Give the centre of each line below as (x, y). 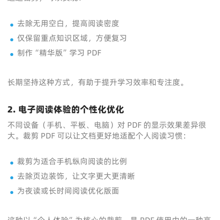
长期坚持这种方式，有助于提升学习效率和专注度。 (98, 82)
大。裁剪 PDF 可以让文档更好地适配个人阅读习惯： (99, 136)
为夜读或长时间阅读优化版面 (68, 191)
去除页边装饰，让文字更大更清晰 (76, 176)
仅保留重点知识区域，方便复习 (72, 38)
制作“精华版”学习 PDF (59, 53)
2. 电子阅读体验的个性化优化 (66, 109)
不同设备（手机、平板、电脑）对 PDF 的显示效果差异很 (107, 125)
